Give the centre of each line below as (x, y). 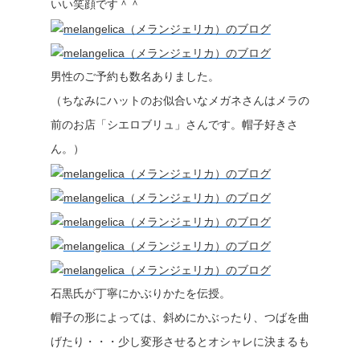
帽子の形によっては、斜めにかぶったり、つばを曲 (180, 317)
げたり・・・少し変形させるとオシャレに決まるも (180, 342)
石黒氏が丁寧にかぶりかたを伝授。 (140, 293)
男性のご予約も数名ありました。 (135, 76)
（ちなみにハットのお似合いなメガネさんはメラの (180, 100)
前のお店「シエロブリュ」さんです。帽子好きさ (174, 125)
